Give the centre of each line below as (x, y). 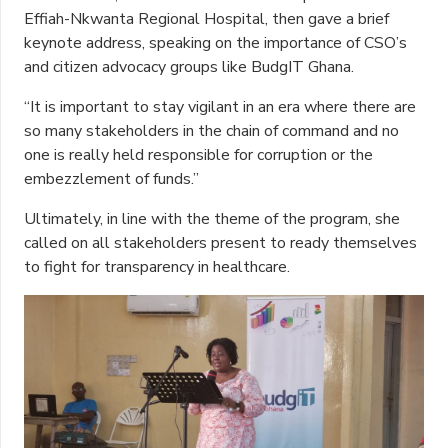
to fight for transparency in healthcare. (157, 266)
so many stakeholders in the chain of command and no (211, 130)
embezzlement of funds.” (111, 178)
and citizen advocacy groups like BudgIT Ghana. (189, 66)
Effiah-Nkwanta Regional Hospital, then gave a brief (206, 18)
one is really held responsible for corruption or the (198, 154)
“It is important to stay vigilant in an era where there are (220, 106)
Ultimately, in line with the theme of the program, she (212, 218)
